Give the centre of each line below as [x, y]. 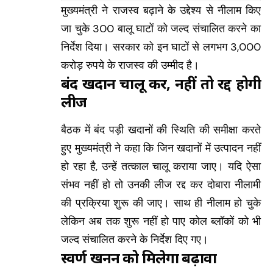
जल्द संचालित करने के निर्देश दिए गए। [135, 240]
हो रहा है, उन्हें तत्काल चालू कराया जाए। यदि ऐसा [161, 167]
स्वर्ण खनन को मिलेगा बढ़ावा [139, 258]
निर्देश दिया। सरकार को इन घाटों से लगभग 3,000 [161, 47]
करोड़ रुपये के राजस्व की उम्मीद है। [130, 65]
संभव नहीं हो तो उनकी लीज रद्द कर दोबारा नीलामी [161, 185]
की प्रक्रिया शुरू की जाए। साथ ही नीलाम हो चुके [161, 203]
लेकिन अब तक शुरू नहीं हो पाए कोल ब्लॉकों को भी [161, 222]
